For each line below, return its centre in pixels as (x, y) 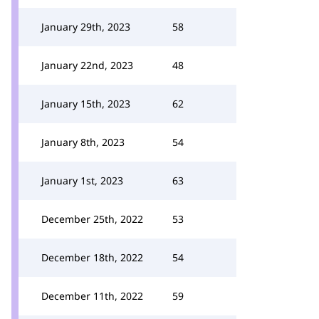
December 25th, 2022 (92, 219)
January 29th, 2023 (86, 27)
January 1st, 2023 (82, 181)
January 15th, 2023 (86, 104)
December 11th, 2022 (92, 296)
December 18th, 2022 (92, 257)
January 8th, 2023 (83, 142)
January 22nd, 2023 (87, 65)
